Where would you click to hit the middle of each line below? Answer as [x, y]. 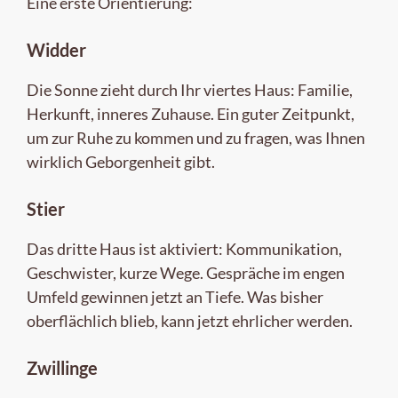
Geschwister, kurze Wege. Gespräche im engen [186, 272]
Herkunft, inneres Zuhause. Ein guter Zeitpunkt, [191, 113]
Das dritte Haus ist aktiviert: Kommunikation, [184, 248]
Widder [56, 49]
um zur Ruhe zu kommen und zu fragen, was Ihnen [196, 137]
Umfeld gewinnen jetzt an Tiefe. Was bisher [175, 296]
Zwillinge [62, 367]
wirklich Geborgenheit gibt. [121, 161]
